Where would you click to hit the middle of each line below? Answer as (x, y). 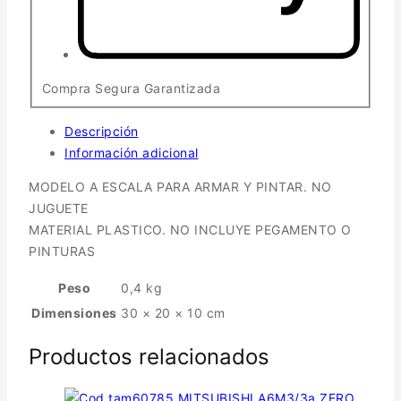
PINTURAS (62, 252)
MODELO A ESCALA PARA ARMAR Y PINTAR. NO (180, 187)
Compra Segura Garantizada (131, 88)
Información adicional (132, 153)
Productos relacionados (149, 357)
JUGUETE (59, 209)
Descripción (102, 132)
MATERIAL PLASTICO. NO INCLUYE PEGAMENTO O (190, 230)
